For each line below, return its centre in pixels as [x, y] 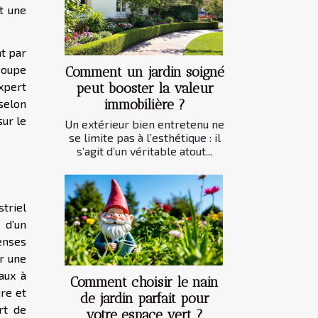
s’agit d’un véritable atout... [144, 151]
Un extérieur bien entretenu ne [144, 124]
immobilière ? [144, 105]
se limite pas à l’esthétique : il [144, 138]
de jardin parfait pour [144, 298]
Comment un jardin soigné [144, 72]
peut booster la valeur [144, 89]
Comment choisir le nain [144, 282]
